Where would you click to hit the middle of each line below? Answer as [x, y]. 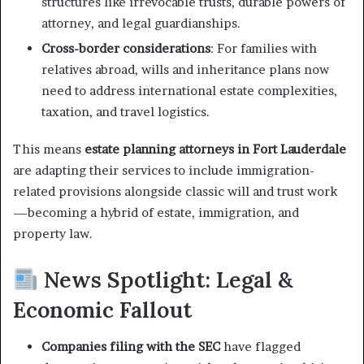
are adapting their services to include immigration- [164, 170]
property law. [53, 234]
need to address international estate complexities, [189, 91]
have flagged [260, 346]
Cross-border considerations [126, 48]
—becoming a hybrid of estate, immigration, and [156, 212]
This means [49, 149]
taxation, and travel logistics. [126, 112]
